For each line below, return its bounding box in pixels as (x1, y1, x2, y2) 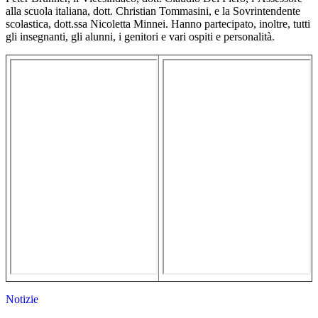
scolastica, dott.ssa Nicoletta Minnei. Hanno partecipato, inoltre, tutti (6, 18, 310, 31)
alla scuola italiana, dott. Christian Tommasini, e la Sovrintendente (6, 5, 300, 18)
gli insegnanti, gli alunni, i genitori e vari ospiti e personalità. (6, 31, 275, 43)
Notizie (6, 293, 38, 306)
